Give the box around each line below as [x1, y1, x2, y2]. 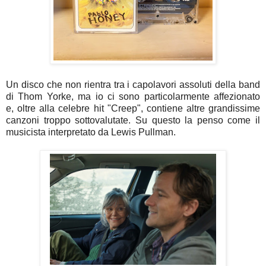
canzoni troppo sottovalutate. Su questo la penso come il [6, 115, 260, 125]
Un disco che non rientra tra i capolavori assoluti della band [6, 79, 260, 90]
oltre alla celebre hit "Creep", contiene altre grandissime [17, 103, 260, 113]
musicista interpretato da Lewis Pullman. [6, 126, 176, 137]
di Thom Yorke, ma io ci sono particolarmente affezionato [6, 91, 260, 102]
